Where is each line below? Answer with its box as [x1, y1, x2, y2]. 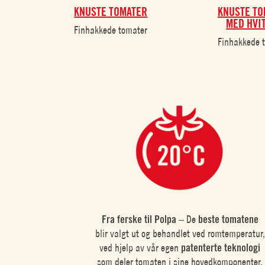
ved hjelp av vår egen [99, 241, 182, 254]
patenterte [181, 241, 222, 254]
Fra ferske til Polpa [101, 213, 179, 226]
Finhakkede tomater [74, 24, 148, 37]
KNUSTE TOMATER [74, 5, 148, 20]
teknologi [224, 241, 261, 254]
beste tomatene [198, 213, 258, 226]
